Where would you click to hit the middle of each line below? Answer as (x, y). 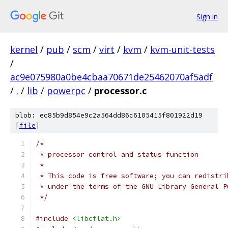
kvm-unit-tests (182, 49)
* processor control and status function (117, 154)
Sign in (207, 16)
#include (52, 219)
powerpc (66, 91)
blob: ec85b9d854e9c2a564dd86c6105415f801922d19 (109, 115)
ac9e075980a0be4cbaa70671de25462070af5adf (111, 77)
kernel (24, 49)
